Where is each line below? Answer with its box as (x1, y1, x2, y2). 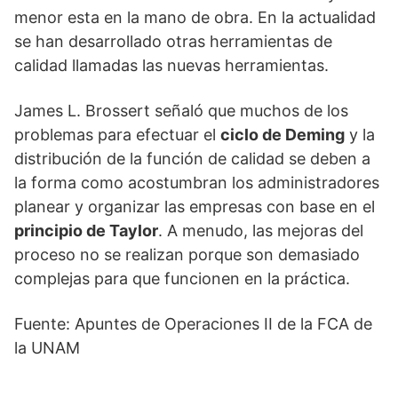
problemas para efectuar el (14, 125, 220, 145)
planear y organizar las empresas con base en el (14, 197, 375, 217)
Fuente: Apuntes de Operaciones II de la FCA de (14, 314, 372, 334)
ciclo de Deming (220, 125, 345, 145)
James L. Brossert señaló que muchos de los (14, 101, 348, 121)
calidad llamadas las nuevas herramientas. (14, 56, 329, 76)
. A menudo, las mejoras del (158, 221, 363, 241)
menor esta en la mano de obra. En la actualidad (14, 8, 376, 28)
